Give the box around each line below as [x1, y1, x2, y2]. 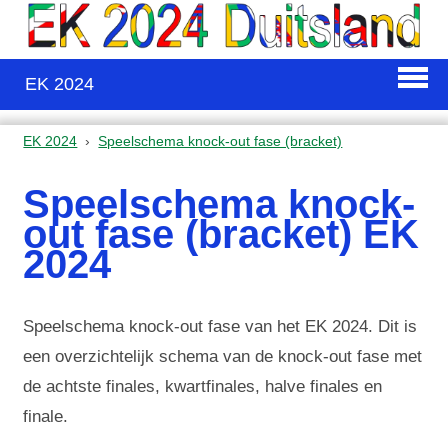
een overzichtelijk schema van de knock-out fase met [23, 347, 423, 367]
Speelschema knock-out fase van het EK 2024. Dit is [23, 317, 418, 337]
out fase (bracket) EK [23, 211, 420, 256]
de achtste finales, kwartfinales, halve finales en [23, 377, 383, 397]
